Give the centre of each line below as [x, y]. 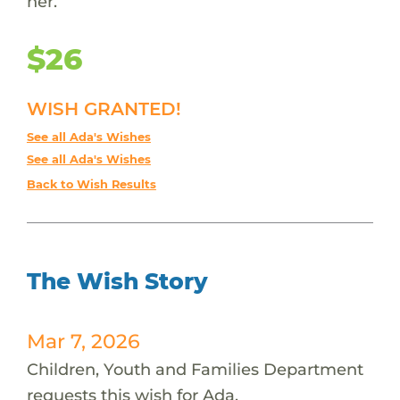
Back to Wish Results [91, 184]
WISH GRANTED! [104, 108]
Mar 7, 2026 [83, 341]
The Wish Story [117, 281]
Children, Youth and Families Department [195, 369]
